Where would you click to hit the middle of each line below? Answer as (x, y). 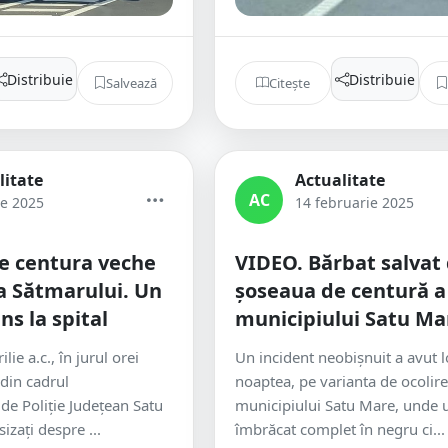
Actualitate (340, 180)
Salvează (131, 82)
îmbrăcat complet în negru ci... (340, 429)
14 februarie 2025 (354, 202)
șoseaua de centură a (340, 290)
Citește (289, 82)
